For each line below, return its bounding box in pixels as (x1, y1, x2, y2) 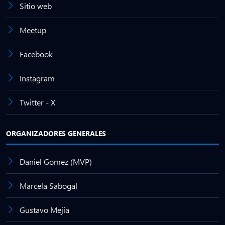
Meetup (20, 25, 46, 35)
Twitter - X (20, 97, 55, 107)
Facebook (20, 49, 53, 59)
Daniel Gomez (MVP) (20, 156, 92, 167)
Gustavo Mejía (20, 204, 69, 215)
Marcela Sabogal (20, 180, 77, 191)
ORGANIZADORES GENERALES (6, 129, 106, 138)
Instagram (20, 73, 55, 83)
